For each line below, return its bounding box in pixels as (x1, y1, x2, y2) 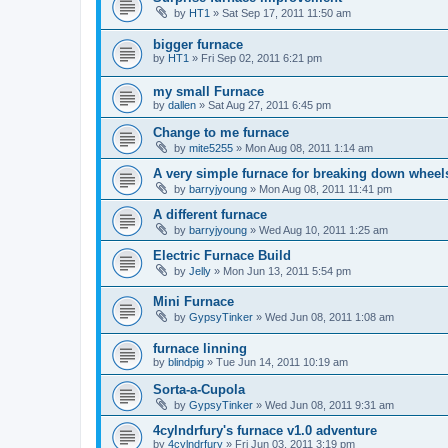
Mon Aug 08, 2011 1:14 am (245, 141, 373, 154)
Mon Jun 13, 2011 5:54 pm (223, 264, 351, 277)
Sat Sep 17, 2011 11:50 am (222, 7, 351, 20)
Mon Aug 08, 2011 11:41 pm (259, 182, 392, 195)
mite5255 (189, 141, 233, 154)
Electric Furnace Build (153, 247, 291, 263)
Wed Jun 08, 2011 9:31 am (265, 398, 394, 411)
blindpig (168, 355, 204, 368)
